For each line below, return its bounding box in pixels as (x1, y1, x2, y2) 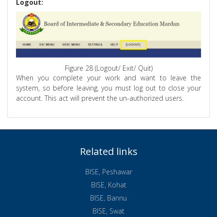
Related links (79, 144, 138, 158)
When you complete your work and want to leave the (16, 73, 201, 82)
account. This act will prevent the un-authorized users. (16, 93, 184, 103)
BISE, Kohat (91, 180, 126, 189)
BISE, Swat (93, 206, 124, 216)
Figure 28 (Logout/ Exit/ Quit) (64, 63, 153, 73)
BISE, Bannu (90, 193, 127, 202)
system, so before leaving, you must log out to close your (16, 83, 201, 93)
